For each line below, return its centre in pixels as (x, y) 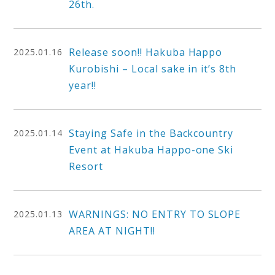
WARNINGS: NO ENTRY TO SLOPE (155, 214)
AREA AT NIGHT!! (112, 231)
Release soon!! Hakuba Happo (146, 52)
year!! (83, 85)
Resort (86, 166)
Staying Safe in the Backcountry (151, 133)
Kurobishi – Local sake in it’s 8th (153, 69)
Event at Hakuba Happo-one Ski (151, 150)
